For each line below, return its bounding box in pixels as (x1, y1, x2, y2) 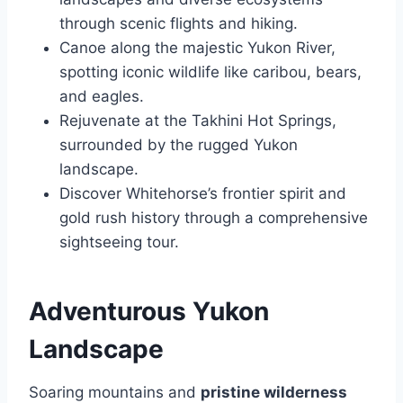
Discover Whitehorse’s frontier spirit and (59, 184, 346, 202)
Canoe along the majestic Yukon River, (59, 39, 336, 57)
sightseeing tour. (59, 233, 179, 251)
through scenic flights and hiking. (59, 14, 298, 32)
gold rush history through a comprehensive (59, 209, 368, 227)
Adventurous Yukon (29, 296, 269, 327)
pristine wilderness (201, 383, 347, 401)
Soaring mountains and (29, 383, 201, 401)
